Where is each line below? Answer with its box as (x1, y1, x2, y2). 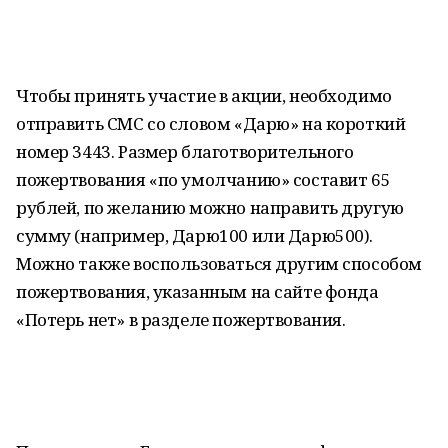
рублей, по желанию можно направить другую (16, 196, 404, 219)
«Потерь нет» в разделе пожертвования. (16, 308, 346, 331)
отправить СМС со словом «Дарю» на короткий (16, 112, 406, 135)
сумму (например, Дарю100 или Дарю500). (16, 224, 374, 247)
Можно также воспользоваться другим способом (16, 252, 422, 275)
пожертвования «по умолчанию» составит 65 (16, 168, 391, 191)
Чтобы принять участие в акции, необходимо (16, 84, 392, 107)
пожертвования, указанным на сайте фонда (16, 280, 379, 303)
